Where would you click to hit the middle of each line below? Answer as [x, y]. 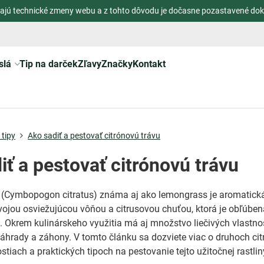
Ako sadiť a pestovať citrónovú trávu [94, 136]
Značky [117, 64]
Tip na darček [48, 64]
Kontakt [149, 64]
